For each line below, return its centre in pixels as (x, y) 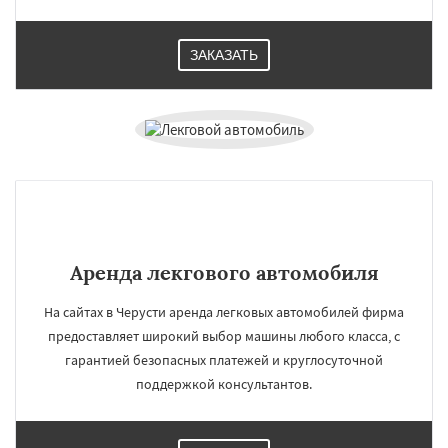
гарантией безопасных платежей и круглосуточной (224, 360)
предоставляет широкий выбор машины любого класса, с (224, 336)
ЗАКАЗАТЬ (224, 55)
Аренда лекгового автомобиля (224, 272)
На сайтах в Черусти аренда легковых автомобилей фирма (224, 312)
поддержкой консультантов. (224, 384)
